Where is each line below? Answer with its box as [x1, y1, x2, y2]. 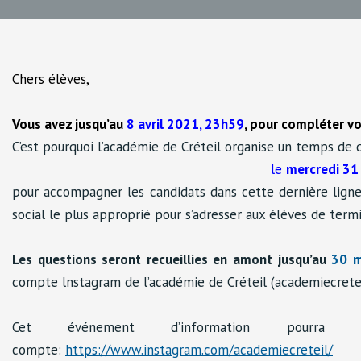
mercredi [286, 160, 340, 179]
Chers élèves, [12, 70, 89, 89]
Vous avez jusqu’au [12, 115, 127, 134]
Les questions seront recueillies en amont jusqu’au [12, 251, 332, 269]
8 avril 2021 [127, 115, 199, 134]
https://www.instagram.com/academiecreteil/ [65, 341, 333, 359]
